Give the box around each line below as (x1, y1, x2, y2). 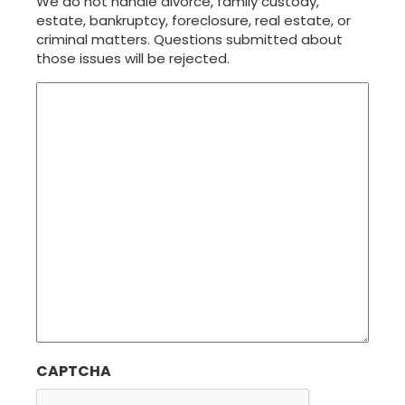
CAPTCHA (36, 361, 111, 382)
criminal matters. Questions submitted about (36, 30, 343, 50)
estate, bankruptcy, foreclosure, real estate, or (36, 11, 351, 31)
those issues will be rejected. (36, 49, 230, 69)
